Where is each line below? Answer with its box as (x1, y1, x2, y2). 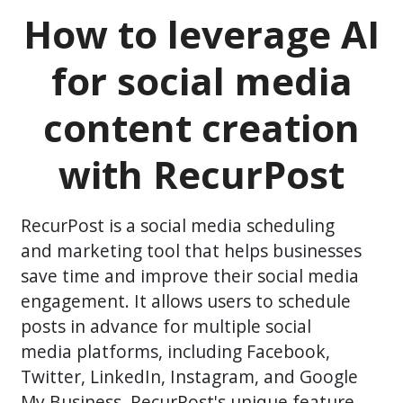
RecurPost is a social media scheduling (21, 213, 336, 237)
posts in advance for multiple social (21, 314, 312, 338)
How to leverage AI (23, 8, 380, 59)
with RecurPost (58, 148, 345, 200)
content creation (43, 102, 360, 153)
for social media (50, 55, 353, 106)
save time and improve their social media (21, 264, 360, 288)
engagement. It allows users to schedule (21, 289, 352, 313)
